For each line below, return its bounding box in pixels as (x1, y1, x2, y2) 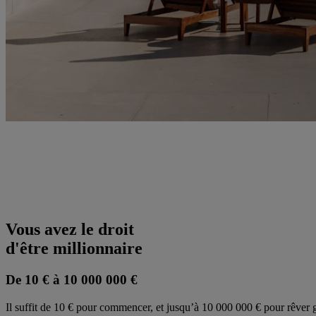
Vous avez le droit (6, 220, 134, 239)
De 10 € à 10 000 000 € (6, 272, 138, 287)
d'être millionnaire (6, 239, 142, 258)
